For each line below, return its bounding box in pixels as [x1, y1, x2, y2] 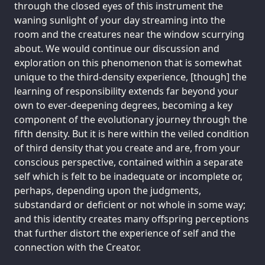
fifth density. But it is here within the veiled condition [14, 127, 249, 140]
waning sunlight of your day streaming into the [14, 13, 225, 27]
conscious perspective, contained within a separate [14, 155, 243, 169]
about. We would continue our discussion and [14, 41, 219, 55]
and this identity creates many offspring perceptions [14, 212, 249, 225]
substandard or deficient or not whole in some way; [14, 198, 245, 211]
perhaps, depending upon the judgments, [14, 183, 201, 197]
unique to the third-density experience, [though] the [14, 70, 247, 83]
